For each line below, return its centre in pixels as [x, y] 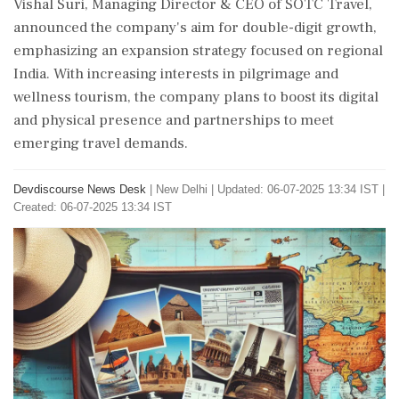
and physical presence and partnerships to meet [174, 120]
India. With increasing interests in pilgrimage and [176, 74]
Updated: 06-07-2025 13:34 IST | [301, 189]
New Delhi [182, 189]
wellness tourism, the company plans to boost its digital [196, 97]
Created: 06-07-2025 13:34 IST [93, 207]
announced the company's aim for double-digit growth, [195, 28]
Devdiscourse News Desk [80, 189]
